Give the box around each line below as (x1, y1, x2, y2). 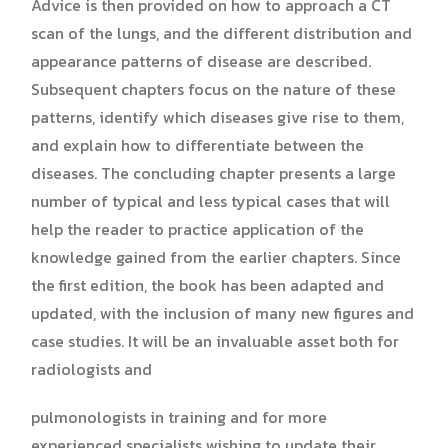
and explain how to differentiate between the (31, 132, 364, 157)
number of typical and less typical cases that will (31, 188, 390, 213)
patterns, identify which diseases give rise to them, (31, 104, 404, 129)
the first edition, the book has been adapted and (31, 272, 384, 297)
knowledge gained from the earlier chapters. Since (31, 244, 401, 269)
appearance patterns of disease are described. (31, 48, 371, 73)
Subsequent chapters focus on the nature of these (31, 76, 396, 101)
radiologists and (31, 356, 152, 381)
